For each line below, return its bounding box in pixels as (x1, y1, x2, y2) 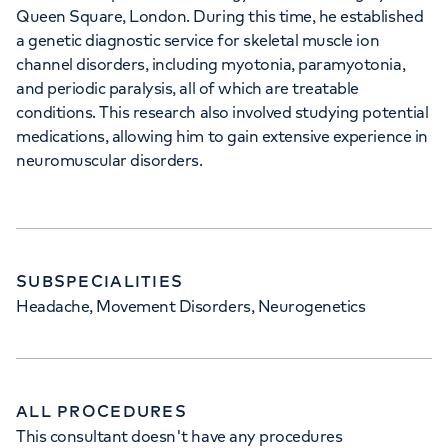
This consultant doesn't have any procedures (16, 426, 343, 446)
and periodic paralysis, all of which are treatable (16, 78, 359, 98)
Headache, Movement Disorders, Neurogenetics (16, 296, 366, 316)
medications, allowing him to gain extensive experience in (16, 126, 428, 146)
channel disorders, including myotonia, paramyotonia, (16, 54, 406, 74)
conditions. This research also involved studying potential (16, 102, 429, 122)
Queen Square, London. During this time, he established (16, 6, 424, 26)
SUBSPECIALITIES (16, 271, 184, 291)
